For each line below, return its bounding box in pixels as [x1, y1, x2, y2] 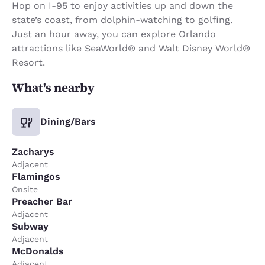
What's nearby [12, 79, 95, 96]
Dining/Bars [40, 115, 96, 127]
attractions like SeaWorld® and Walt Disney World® [12, 42, 250, 54]
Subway [12, 220, 49, 232]
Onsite [12, 184, 38, 194]
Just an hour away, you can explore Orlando [12, 28, 216, 40]
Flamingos [12, 170, 60, 182]
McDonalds [12, 245, 64, 257]
